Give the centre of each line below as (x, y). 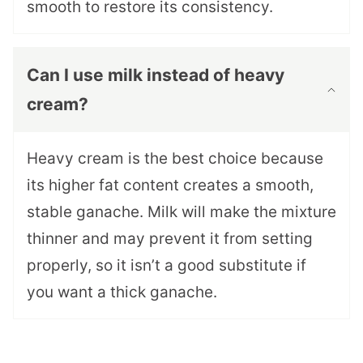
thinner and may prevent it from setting (170, 239)
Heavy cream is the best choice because (175, 159)
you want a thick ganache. (122, 293)
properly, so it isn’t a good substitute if (167, 266)
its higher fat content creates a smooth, (170, 186)
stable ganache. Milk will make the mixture (181, 212)
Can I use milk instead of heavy (156, 75)
